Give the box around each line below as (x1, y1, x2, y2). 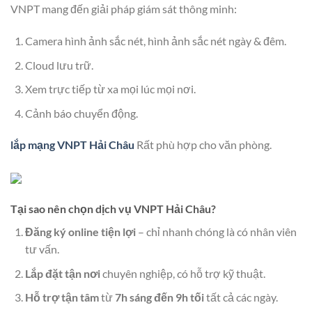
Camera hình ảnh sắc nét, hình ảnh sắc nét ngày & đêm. (24, 33, 286, 47)
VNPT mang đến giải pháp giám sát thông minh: (10, 2, 237, 16)
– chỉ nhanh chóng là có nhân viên (135, 225, 297, 239)
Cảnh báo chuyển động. (24, 106, 138, 120)
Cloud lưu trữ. (24, 58, 93, 72)
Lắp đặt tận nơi (24, 266, 100, 280)
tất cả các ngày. (203, 290, 278, 304)
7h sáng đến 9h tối (114, 290, 204, 304)
